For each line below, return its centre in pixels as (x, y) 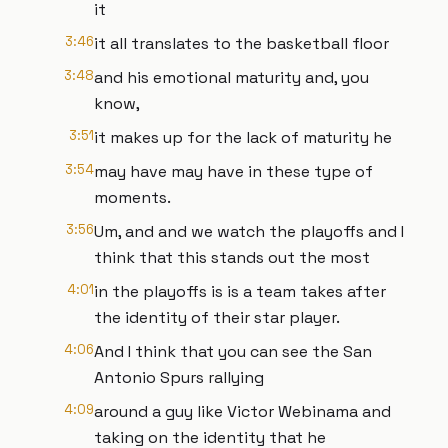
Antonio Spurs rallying (179, 377)
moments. (132, 197)
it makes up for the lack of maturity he (243, 137)
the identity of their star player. (217, 317)
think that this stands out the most (232, 257)
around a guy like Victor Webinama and (242, 411)
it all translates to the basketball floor (241, 43)
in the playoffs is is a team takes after (240, 291)
